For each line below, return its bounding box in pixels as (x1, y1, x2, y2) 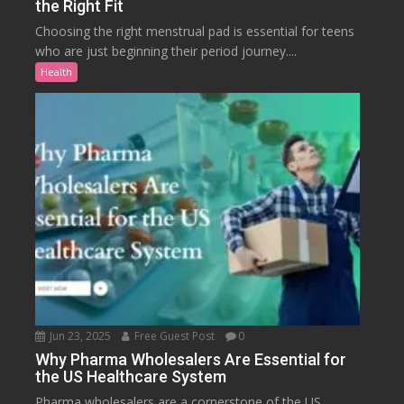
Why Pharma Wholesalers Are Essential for (35, 349, 347, 369)
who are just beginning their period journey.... (35, 42, 298, 60)
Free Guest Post (132, 327, 216, 344)
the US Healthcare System (35, 366, 227, 386)
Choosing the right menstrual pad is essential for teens (35, 23, 355, 41)
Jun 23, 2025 (47, 327, 112, 344)
